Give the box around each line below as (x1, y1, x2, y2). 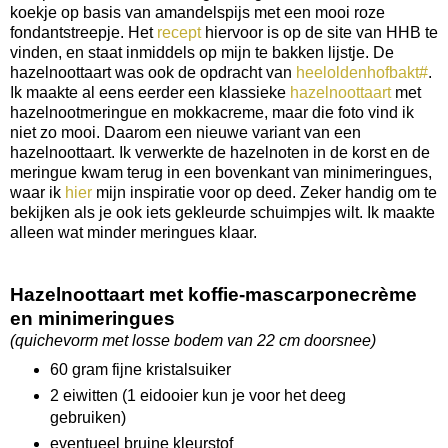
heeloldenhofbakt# (296, 64, 428, 82)
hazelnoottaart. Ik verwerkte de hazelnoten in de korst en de (10, 144, 430, 162)
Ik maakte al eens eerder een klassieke (10, 84, 290, 102)
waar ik (10, 184, 65, 202)
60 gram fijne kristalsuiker (49, 361, 231, 379)
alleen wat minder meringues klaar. (10, 224, 257, 242)
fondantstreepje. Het (10, 24, 157, 42)
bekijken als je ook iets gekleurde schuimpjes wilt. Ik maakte (10, 204, 435, 222)
